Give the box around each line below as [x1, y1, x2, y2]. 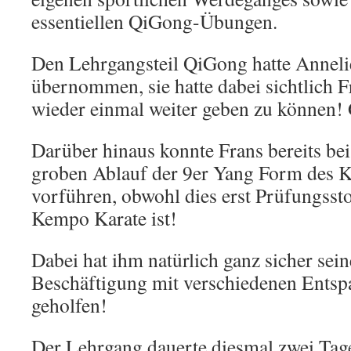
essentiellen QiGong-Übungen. [31, 8, 277, 34]
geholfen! [31, 291, 107, 318]
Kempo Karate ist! [31, 204, 177, 231]
